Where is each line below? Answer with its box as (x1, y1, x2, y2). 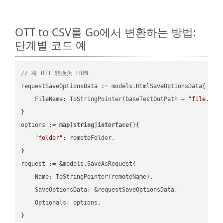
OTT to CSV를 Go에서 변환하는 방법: (15, 24, 196, 39)
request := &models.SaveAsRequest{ (21, 160, 136, 167)
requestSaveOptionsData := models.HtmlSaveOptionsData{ (21, 82, 206, 90)
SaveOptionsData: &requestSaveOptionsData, (21, 186, 178, 193)
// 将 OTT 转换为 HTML (21, 69, 91, 77)
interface (98, 121, 129, 128)
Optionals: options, (21, 199, 102, 206)
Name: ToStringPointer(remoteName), (21, 173, 154, 180)
